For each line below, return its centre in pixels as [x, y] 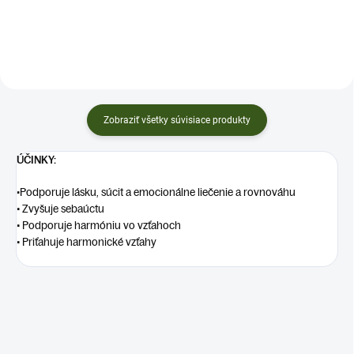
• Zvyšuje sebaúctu [60, 208]
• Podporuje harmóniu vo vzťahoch [99, 225]
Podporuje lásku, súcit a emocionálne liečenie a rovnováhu [158, 192]
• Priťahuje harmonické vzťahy [87, 241]
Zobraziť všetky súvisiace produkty [177, 120]
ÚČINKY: [36, 159]
